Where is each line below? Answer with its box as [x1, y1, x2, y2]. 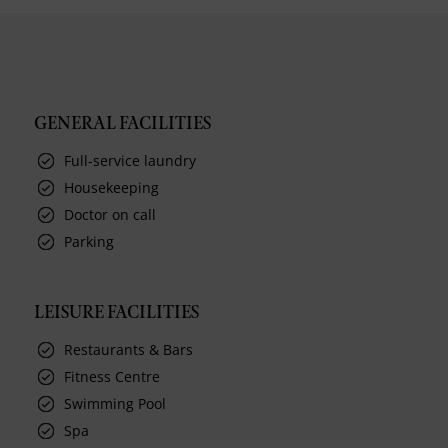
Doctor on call [64, 204, 157, 224]
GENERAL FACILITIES [34, 115, 212, 132]
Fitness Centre [64, 366, 161, 386]
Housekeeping [64, 177, 160, 197]
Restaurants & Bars [64, 339, 194, 359]
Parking [64, 231, 115, 251]
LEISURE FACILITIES [34, 304, 200, 321]
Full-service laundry [64, 150, 197, 170]
